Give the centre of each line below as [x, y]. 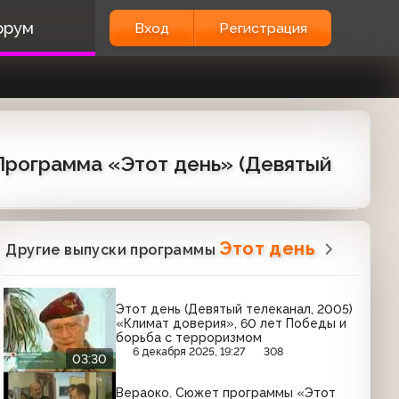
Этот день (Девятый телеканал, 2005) [235, 309]
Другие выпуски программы [113, 250]
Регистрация [263, 28]
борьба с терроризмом [189, 337]
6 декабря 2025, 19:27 [190, 351]
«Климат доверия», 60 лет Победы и [232, 323]
